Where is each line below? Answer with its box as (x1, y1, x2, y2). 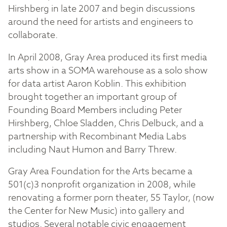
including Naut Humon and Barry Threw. (8, 142, 177, 157)
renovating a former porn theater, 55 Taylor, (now (8, 191, 214, 205)
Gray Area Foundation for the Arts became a (8, 165, 193, 179)
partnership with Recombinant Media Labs (8, 129, 186, 143)
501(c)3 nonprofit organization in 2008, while (8, 178, 196, 192)
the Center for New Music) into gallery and (8, 204, 184, 218)
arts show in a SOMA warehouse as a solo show (8, 63, 208, 78)
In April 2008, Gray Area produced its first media (8, 50, 207, 64)
